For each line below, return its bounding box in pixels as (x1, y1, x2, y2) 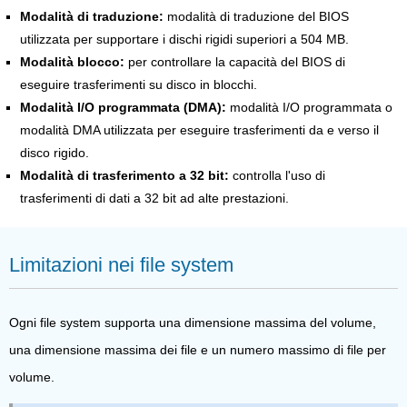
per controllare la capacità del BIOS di (124, 54, 345, 69)
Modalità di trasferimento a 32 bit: (20, 167, 229, 183)
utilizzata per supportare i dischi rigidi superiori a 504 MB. (20, 31, 349, 46)
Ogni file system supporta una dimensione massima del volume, (9, 314, 376, 330)
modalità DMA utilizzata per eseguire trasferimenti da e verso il (20, 122, 379, 137)
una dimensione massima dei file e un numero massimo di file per (9, 342, 386, 357)
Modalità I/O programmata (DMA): (20, 99, 226, 114)
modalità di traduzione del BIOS (164, 8, 349, 24)
